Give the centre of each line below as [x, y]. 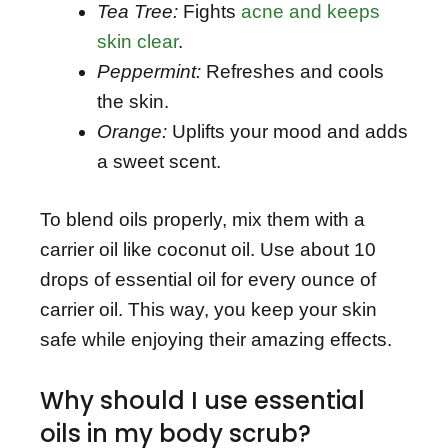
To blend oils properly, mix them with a [202, 220]
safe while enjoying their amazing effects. [216, 340]
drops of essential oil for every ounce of [208, 280]
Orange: [132, 131]
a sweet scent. [159, 161]
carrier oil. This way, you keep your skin [208, 310]
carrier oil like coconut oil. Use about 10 [208, 250]
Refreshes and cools [292, 71]
